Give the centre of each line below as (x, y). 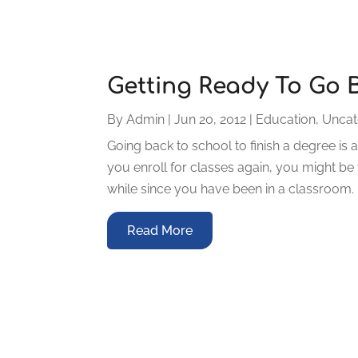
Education (286, 119)
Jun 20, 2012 (211, 119)
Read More (160, 230)
